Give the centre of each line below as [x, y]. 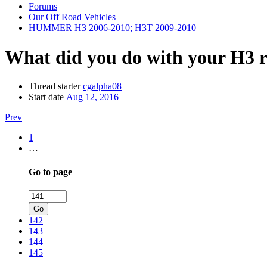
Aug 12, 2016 [92, 97]
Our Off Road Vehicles [72, 17]
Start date [46, 97]
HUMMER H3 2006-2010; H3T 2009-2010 [112, 28]
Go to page [50, 172]
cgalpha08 [102, 86]
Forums [43, 7]
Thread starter [55, 86]
